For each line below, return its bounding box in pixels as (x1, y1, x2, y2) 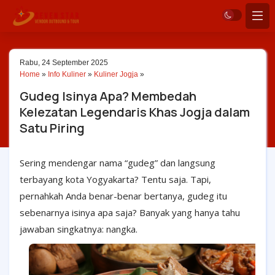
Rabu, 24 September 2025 (20, 58, 108, 67)
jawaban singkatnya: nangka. (20, 223, 137, 235)
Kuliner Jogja (94, 70, 138, 79)
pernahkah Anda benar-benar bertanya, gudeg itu (20, 190, 227, 202)
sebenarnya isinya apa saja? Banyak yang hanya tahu (20, 206, 240, 219)
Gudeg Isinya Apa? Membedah (20, 88, 196, 104)
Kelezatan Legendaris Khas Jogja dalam (20, 104, 250, 120)
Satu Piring (20, 120, 85, 136)
